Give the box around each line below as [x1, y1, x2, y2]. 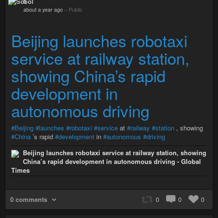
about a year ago [23, 6, 63, 14]
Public [69, 6, 82, 14]
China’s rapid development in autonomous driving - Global [23, 157, 201, 166]
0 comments [10, 195, 47, 204]
